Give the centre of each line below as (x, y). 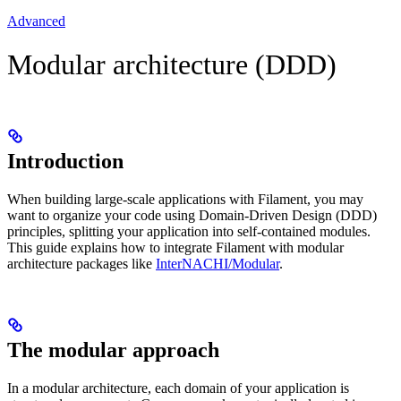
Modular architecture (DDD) (172, 65)
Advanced (36, 21)
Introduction (65, 161)
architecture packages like (81, 263)
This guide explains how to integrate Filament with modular (175, 247)
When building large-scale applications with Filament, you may (185, 199)
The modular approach (113, 350)
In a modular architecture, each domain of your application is (178, 388)
